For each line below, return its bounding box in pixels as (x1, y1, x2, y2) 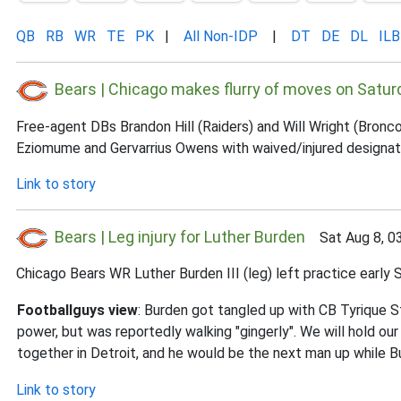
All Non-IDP (183, 28, 258, 45)
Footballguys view (17, 302, 138, 319)
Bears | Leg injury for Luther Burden (55, 226, 305, 246)
